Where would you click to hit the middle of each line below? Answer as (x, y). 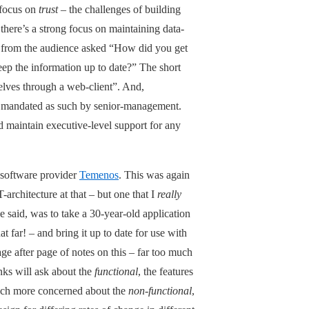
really (169, 194)
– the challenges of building (119, 9)
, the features (166, 271)
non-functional (160, 290)
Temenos (99, 175)
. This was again (154, 175)
